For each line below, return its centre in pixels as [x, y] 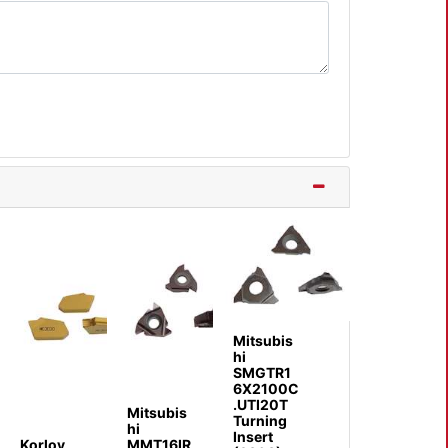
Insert [252, 437]
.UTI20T [260, 405]
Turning [259, 421]
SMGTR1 [261, 373]
